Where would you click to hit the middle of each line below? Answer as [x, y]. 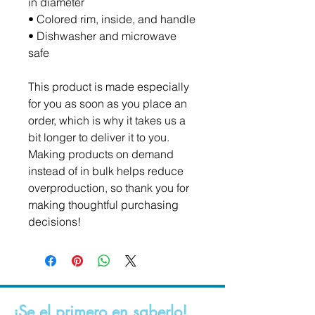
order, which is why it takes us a [107, 120]
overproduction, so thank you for [109, 188]
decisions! [54, 221]
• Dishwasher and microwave [102, 36]
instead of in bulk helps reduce [106, 171]
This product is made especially [109, 86]
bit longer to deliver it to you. [99, 137]
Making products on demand [101, 154]
